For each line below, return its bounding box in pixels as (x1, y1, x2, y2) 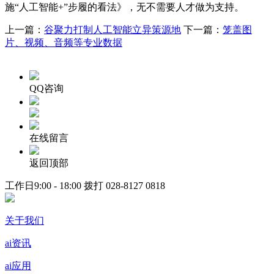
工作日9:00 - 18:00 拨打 (5, 180, 106, 191)
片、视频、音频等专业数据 (5, 37, 122, 48)
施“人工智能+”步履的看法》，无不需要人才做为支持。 (5, 1, 244, 12)
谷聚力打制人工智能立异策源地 (44, 24, 181, 35)
